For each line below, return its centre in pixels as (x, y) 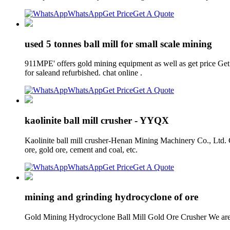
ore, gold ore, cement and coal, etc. (81, 149)
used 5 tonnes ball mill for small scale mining (118, 44)
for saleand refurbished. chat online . (83, 73)
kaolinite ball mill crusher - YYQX (97, 121)
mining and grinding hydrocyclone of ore (111, 197)
